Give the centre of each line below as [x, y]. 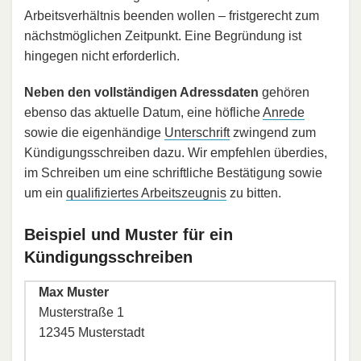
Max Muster [74, 292]
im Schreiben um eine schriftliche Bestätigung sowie [173, 172]
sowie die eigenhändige [94, 132]
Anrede [284, 112]
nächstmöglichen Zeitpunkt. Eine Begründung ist [163, 35]
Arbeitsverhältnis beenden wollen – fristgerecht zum [172, 15]
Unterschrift [197, 132]
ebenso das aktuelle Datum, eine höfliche [143, 112]
